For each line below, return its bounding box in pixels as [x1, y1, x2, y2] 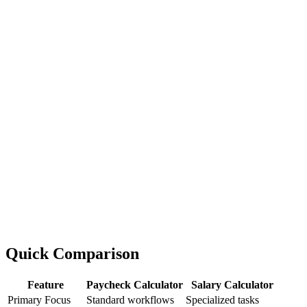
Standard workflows [86, 293, 174, 306]
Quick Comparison [5, 244, 139, 262]
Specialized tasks [186, 293, 259, 306]
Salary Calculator [191, 278, 273, 291]
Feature [27, 278, 64, 291]
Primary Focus [8, 293, 71, 306]
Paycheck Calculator [86, 278, 183, 291]
